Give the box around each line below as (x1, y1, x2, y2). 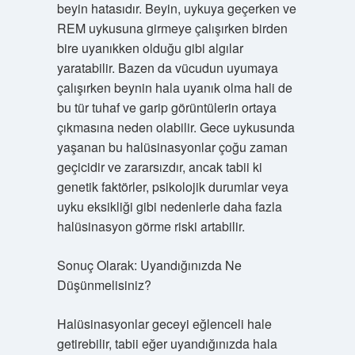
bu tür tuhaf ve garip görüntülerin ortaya (56, 98, 277, 116)
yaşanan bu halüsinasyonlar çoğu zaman (56, 138, 288, 156)
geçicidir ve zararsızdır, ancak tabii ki (56, 158, 262, 176)
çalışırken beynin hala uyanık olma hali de (56, 78, 292, 97)
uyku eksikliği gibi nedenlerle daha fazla (56, 197, 282, 216)
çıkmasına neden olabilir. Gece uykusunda (56, 118, 295, 136)
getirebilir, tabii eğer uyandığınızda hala (56, 334, 277, 353)
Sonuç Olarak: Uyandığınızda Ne (56, 256, 242, 274)
